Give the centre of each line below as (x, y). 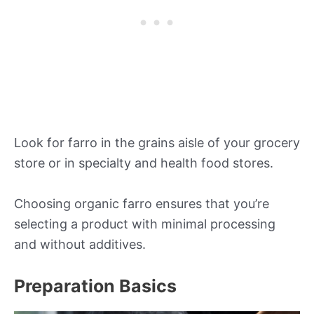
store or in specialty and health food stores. (144, 163)
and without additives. (80, 245)
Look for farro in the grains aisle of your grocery (157, 143)
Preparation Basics (95, 286)
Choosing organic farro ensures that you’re (142, 204)
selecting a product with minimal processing (145, 224)
